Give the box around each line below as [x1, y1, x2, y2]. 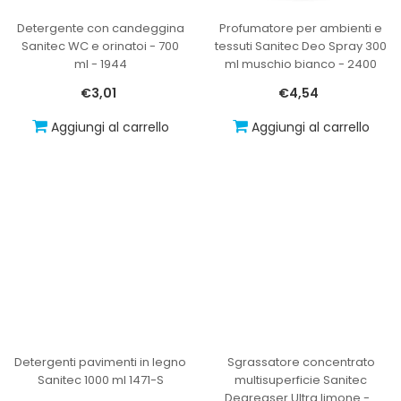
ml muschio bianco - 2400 [225, 55, 377, 73]
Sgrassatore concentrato [226, 353, 375, 371]
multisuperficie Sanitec [235, 371, 367, 388]
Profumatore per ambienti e [219, 19, 382, 37]
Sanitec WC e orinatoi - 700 [21, 37, 179, 55]
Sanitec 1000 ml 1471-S [37, 371, 164, 388]
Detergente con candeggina [16, 19, 184, 37]
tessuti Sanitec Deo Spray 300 [215, 37, 387, 55]
